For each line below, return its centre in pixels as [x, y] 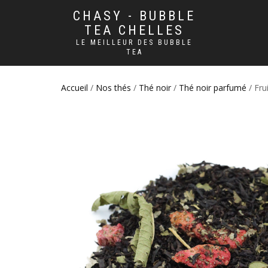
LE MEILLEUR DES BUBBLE [134, 42]
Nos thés [113, 88]
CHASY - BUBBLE [134, 16]
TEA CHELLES [134, 30]
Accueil [74, 88]
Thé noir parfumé [213, 88]
